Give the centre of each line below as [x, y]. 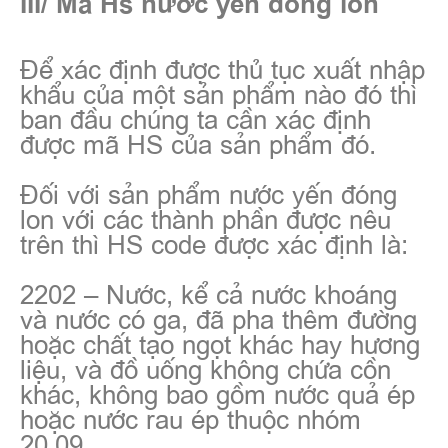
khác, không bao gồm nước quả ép [217, 392]
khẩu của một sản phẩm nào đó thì [218, 92]
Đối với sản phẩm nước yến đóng [208, 192]
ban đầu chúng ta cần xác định [195, 117]
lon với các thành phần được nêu [205, 217]
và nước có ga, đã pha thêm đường [218, 317]
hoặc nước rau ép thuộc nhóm [190, 417]
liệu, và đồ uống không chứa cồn [205, 367]
